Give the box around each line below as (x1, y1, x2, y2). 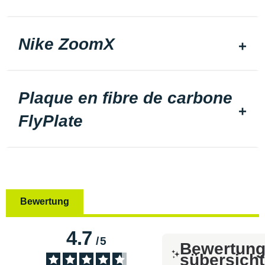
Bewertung (20, 196, 69, 206)
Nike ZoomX (18, 35, 115, 54)
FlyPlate (18, 112, 83, 131)
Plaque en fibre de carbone (18, 89, 232, 108)
